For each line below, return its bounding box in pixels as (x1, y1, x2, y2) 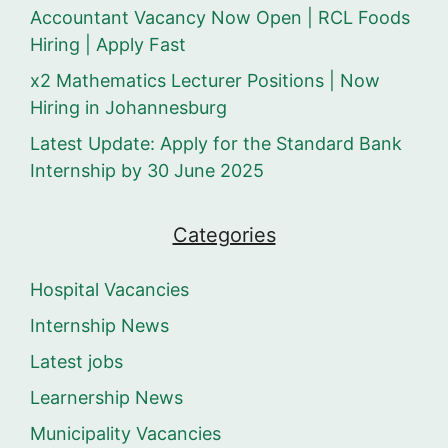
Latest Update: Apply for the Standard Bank (30, 133, 402, 155)
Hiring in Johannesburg (30, 97, 227, 119)
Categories (172, 223, 276, 248)
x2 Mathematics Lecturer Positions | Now (30, 70, 380, 92)
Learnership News (30, 387, 183, 409)
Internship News (30, 315, 169, 337)
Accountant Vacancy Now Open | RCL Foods (30, 7, 410, 29)
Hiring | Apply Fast (30, 34, 186, 56)
